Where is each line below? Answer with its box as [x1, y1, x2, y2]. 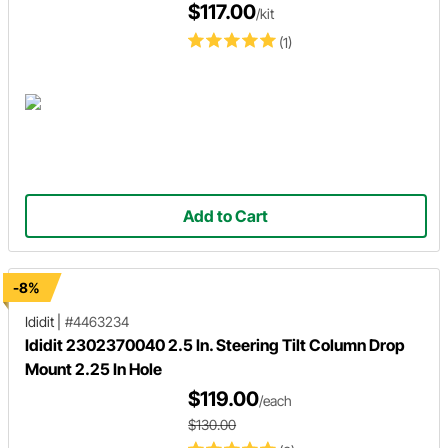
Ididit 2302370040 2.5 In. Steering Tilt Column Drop [25, 334, 405, 355]
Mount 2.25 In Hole [25, 358, 162, 379]
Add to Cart [183, 205, 269, 226]
